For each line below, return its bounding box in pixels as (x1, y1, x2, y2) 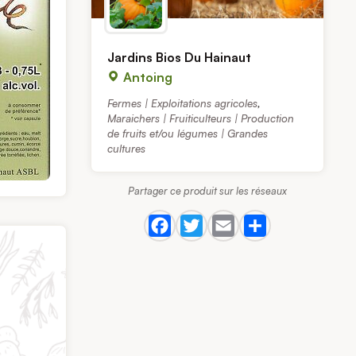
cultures (107, 141, 146, 156)
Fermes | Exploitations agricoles (107, 96, 258, 110)
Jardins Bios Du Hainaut (107, 49, 252, 66)
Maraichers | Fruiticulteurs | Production (107, 111, 295, 126)
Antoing (120, 69, 173, 86)
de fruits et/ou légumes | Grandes (107, 126, 269, 141)
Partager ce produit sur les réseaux (128, 184, 288, 198)
